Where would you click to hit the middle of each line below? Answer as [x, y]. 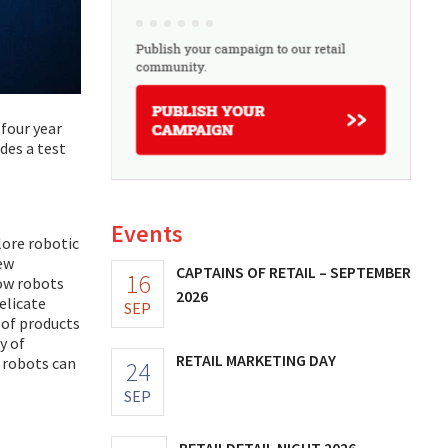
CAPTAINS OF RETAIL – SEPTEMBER [293, 271]
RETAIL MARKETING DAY [256, 359]
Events [147, 233]
